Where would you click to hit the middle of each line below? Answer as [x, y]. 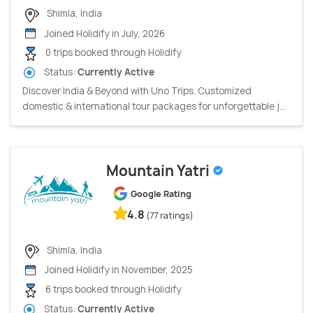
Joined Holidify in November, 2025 [118, 270]
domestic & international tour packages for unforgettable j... [154, 107]
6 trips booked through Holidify [112, 290]
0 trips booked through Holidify [112, 53]
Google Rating [161, 194]
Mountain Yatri [159, 171]
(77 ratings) [170, 216]
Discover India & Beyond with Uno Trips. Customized [137, 91]
